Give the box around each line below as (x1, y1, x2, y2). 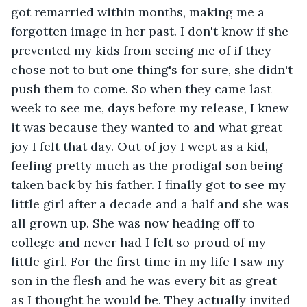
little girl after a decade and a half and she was (11, 195, 293, 212)
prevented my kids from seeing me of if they (11, 42, 275, 58)
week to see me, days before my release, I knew (11, 99, 292, 116)
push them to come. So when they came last (11, 80, 275, 97)
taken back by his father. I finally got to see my (11, 176, 289, 193)
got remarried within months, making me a (11, 3, 268, 20)
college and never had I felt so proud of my (11, 234, 269, 250)
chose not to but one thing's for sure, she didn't (11, 61, 296, 77)
